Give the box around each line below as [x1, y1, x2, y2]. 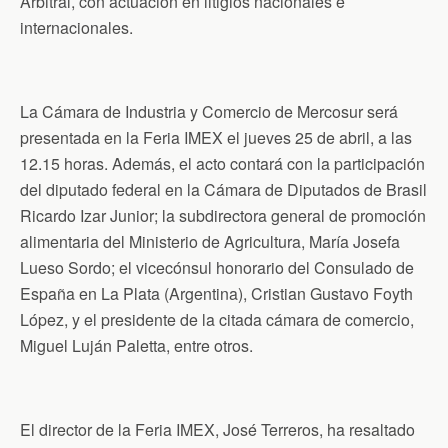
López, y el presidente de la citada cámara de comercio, [20, 307, 414, 331]
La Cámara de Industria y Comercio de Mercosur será [20, 99, 398, 123]
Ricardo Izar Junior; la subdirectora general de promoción [20, 203, 426, 227]
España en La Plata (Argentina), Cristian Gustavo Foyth [20, 281, 413, 305]
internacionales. [20, 15, 133, 39]
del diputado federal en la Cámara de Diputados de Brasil [20, 177, 427, 201]
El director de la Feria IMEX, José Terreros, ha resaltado [20, 417, 415, 441]
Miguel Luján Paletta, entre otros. [20, 333, 253, 357]
